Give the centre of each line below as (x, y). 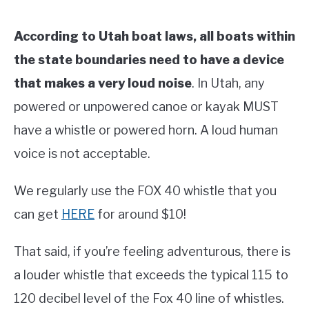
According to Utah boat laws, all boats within (154, 37)
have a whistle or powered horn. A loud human (146, 130)
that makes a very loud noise (103, 83)
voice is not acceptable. (82, 154)
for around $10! (140, 215)
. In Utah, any (228, 83)
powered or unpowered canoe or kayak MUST (146, 107)
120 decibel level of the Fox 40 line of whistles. (149, 299)
